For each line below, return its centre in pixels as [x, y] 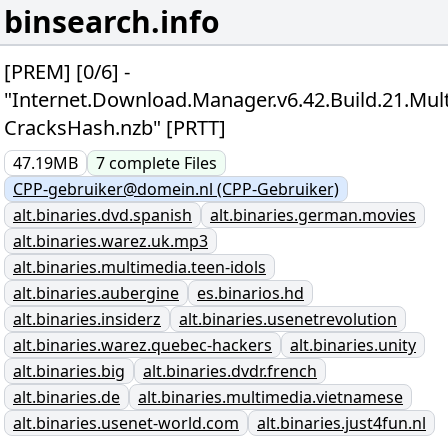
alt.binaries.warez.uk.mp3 [110, 241]
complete [146, 163]
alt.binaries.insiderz [87, 319]
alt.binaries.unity [353, 345]
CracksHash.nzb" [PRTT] [115, 127]
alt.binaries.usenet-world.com [126, 423]
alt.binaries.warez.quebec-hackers [142, 345]
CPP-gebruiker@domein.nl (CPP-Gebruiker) [176, 189]
